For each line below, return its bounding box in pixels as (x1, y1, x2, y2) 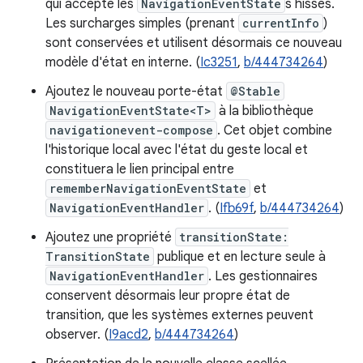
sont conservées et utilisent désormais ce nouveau (45, 35, 342, 51)
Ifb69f (220, 200, 254, 216)
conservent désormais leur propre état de (45, 288, 290, 304)
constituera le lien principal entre (45, 161, 234, 177)
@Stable (230, 83, 280, 99)
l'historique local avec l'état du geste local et (45, 142, 308, 158)
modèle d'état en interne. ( (45, 54, 200, 70)
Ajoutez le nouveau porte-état (45, 83, 226, 100)
